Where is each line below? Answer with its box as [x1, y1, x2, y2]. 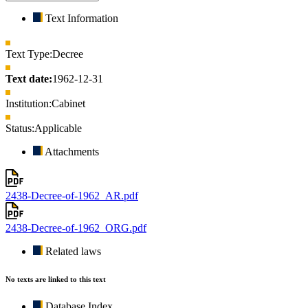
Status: [5, 122, 34, 135]
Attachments [45, 146, 99, 158]
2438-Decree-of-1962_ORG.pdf [5, 222, 146, 234]
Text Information [45, 12, 118, 25]
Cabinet [52, 98, 85, 110]
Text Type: [5, 48, 52, 60]
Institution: [5, 98, 52, 110]
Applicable [34, 122, 82, 135]
